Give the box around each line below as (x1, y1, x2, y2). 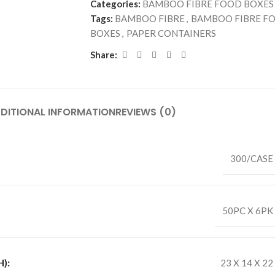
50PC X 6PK (222, 204, 273, 216)
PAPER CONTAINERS (126, 27, 216, 39)
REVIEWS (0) (115, 104, 176, 119)
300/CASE (230, 152, 273, 164)
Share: (90, 49, 117, 61)
